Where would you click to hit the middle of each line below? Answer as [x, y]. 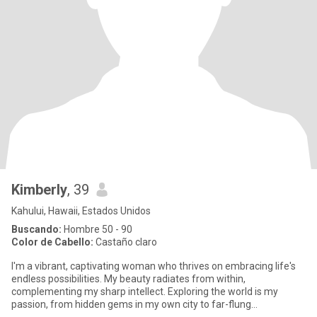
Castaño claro [125, 242]
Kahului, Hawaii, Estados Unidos [81, 211]
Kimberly [39, 190]
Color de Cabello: [52, 242]
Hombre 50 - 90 [97, 229]
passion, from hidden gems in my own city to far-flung [131, 304]
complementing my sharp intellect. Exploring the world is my [145, 292]
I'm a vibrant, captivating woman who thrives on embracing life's [154, 266]
